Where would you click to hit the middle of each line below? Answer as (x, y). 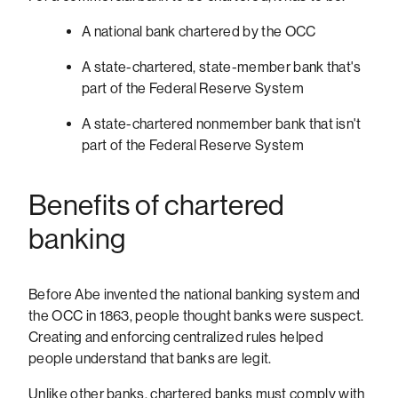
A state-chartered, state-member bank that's (222, 67)
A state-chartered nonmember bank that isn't (222, 123)
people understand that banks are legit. (150, 358)
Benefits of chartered (157, 206)
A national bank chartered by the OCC (199, 31)
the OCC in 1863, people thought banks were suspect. (196, 315)
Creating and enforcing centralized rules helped (176, 337)
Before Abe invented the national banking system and (195, 294)
